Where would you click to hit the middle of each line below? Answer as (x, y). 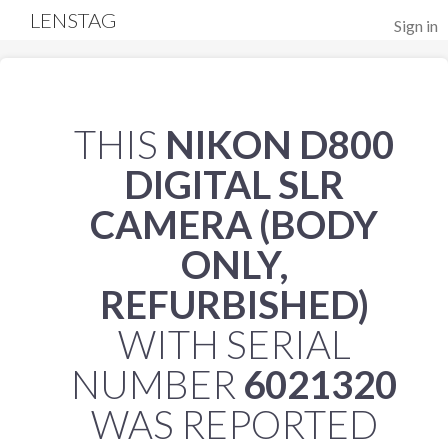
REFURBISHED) (234, 304)
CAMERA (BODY (234, 224)
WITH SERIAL (234, 344)
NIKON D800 (279, 144)
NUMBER (157, 384)
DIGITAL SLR (234, 184)
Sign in (416, 25)
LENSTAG (73, 20)
